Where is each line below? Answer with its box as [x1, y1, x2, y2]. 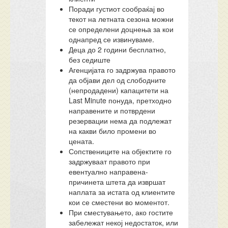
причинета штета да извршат [69, 177, 166, 187]
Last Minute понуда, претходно [69, 95, 172, 105]
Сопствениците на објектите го [69, 146, 172, 156]
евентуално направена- [69, 166, 149, 177]
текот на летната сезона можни [69, 14, 174, 24]
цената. [69, 136, 95, 146]
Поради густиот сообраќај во [69, 4, 165, 14]
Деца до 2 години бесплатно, [69, 44, 166, 54]
